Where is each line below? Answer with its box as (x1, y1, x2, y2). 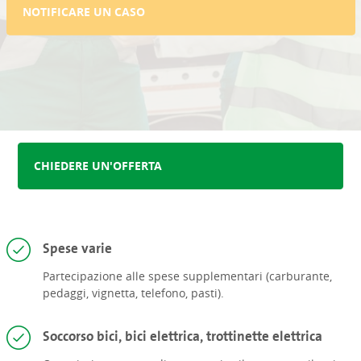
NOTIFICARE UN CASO (22, 3, 145, 19)
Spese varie (42, 237, 112, 260)
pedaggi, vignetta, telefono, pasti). (42, 285, 224, 301)
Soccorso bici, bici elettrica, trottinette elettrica (42, 324, 322, 347)
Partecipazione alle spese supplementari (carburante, (42, 268, 332, 284)
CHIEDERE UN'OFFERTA (34, 158, 163, 174)
